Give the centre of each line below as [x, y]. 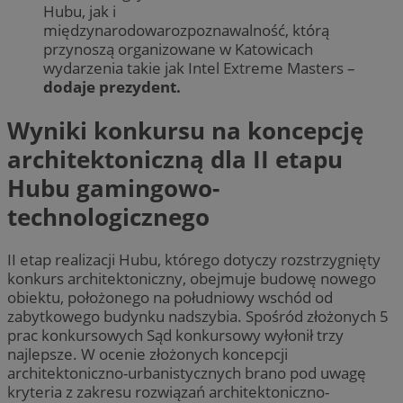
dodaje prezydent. [112, 87]
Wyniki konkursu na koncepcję [185, 130]
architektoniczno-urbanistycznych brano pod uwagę [187, 373]
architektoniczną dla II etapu [175, 159]
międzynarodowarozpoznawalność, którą [186, 31]
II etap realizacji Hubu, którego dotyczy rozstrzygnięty [194, 260]
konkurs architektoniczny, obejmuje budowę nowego [192, 279]
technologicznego [108, 216]
